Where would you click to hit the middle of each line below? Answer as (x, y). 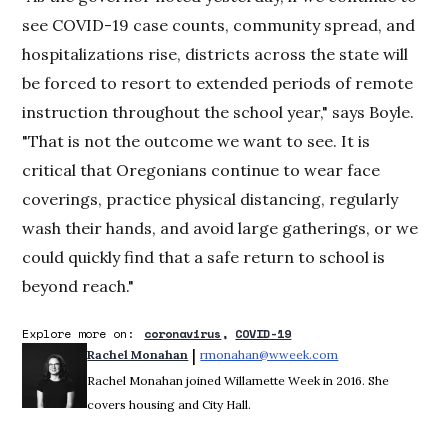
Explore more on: (78, 333)
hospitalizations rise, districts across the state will (215, 53)
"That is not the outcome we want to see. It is (196, 140)
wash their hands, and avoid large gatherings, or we (220, 227)
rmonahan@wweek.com (269, 354)
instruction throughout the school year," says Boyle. (218, 111)
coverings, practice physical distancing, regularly (210, 198)
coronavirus (183, 333)
